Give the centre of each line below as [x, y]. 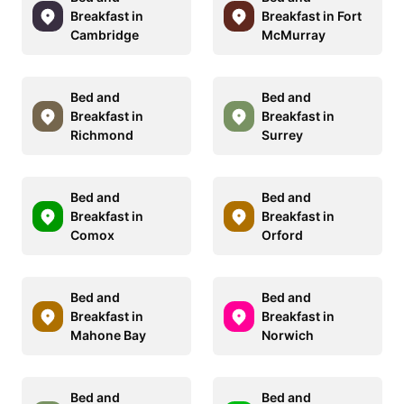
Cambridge [105, 35]
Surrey [282, 135]
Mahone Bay [108, 335]
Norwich [288, 335]
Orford [282, 235]
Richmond [102, 135]
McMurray [294, 35]
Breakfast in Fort [312, 16]
